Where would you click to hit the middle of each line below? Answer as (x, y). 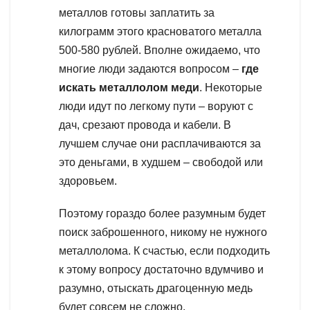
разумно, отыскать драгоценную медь (156, 288)
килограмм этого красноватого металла (160, 31)
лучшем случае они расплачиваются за (160, 143)
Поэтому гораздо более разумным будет (162, 213)
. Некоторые (231, 87)
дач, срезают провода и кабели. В (145, 125)
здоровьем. (88, 181)
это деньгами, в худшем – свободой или (161, 162)
